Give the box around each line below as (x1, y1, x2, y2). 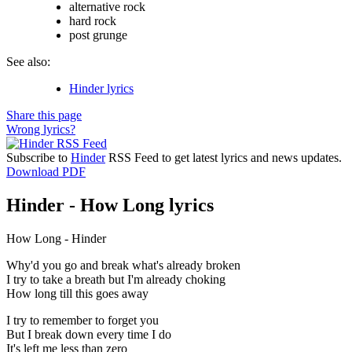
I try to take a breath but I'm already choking (6, 272, 225, 286)
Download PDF (6, 164, 86, 178)
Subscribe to (6, 150, 71, 164)
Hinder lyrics (69, 81, 134, 95)
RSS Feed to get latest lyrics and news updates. (105, 150, 342, 164)
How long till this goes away (6, 286, 148, 300)
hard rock (69, 13, 116, 27)
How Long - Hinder (6, 231, 106, 245)
